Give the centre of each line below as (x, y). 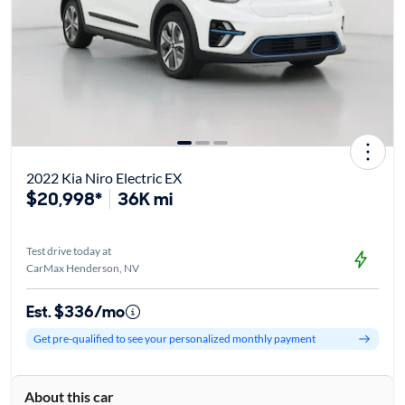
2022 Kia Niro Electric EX (104, 177)
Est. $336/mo (75, 311)
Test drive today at (68, 250)
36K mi (145, 198)
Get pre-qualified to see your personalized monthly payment (174, 339)
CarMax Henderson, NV (82, 268)
